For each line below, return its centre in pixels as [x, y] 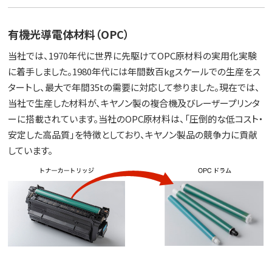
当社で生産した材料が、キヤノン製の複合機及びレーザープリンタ [134, 103]
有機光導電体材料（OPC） [68, 34]
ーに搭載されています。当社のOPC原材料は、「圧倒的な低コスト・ [135, 118]
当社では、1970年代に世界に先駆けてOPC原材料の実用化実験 [132, 55]
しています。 [30, 150]
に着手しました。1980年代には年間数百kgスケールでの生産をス [134, 71]
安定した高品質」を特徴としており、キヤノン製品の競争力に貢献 [132, 134]
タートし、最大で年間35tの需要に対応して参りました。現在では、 [134, 87]
